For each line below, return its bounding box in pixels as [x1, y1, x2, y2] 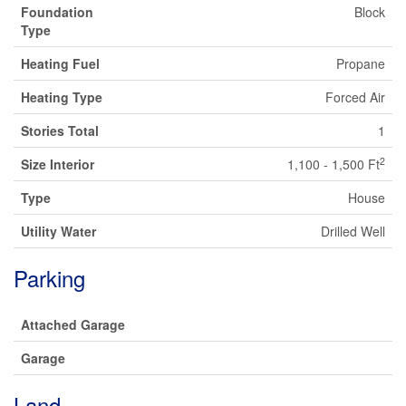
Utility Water [21, 222, 96, 240]
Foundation [21, 3, 93, 21]
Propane [336, 54, 385, 72]
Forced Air [325, 88, 385, 106]
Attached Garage [21, 315, 125, 333]
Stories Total [21, 121, 99, 140]
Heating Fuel [21, 54, 100, 72]
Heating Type [21, 88, 102, 106]
